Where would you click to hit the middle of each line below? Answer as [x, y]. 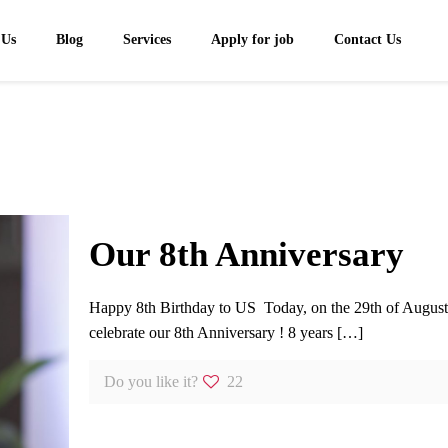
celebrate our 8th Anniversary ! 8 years [210, 332]
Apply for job [253, 39]
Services [147, 39]
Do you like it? [150, 381]
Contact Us [368, 39]
